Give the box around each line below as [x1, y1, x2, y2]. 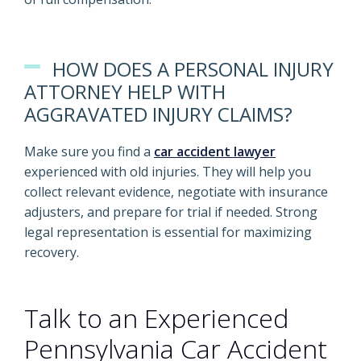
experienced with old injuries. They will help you [24, 163, 311, 180]
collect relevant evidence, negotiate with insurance [24, 183, 328, 201]
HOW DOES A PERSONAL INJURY [52, 56, 334, 82]
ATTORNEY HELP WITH [24, 78, 226, 105]
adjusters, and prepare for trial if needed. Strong [24, 203, 317, 221]
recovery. [24, 243, 79, 261]
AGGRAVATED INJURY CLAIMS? [24, 101, 293, 127]
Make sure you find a [24, 143, 154, 160]
